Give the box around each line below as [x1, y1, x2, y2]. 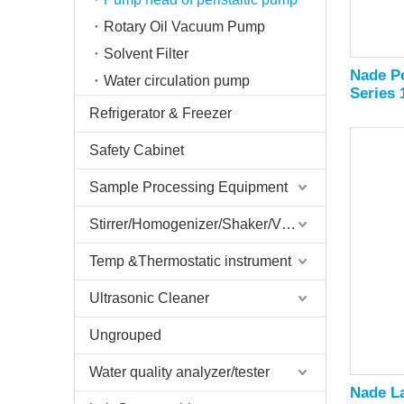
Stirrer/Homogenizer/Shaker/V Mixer [281, 216, 296, 232]
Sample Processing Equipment [89, 179, 288, 195]
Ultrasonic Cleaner [89, 290, 209, 306]
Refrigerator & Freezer [89, 106, 232, 121]
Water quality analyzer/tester [89, 364, 270, 380]
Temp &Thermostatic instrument [89, 253, 291, 269]
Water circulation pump [104, 73, 250, 88]
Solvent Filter [104, 46, 188, 61]
